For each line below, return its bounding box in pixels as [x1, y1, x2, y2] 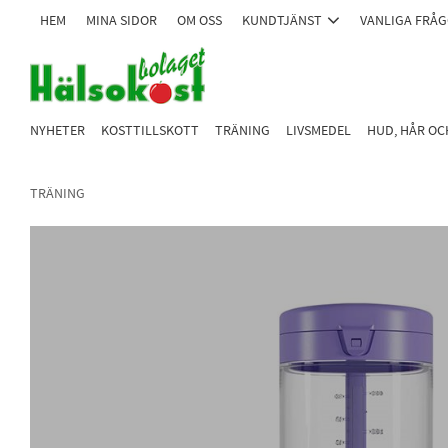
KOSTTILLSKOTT [101, 120, 199, 140]
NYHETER [30, 120, 85, 140]
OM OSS [177, 11, 222, 30]
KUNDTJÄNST [242, 11, 322, 30]
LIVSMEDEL [286, 120, 351, 140]
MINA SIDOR [86, 11, 157, 30]
